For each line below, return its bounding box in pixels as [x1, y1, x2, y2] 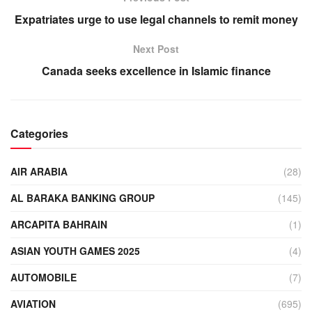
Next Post [133, 41, 179, 56]
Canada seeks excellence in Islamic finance [41, 62, 271, 79]
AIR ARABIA [10, 164, 68, 178]
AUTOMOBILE [10, 270, 77, 284]
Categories [10, 125, 68, 141]
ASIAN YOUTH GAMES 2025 [10, 243, 140, 258]
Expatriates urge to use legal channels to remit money [14, 10, 298, 27]
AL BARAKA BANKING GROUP [10, 190, 155, 205]
